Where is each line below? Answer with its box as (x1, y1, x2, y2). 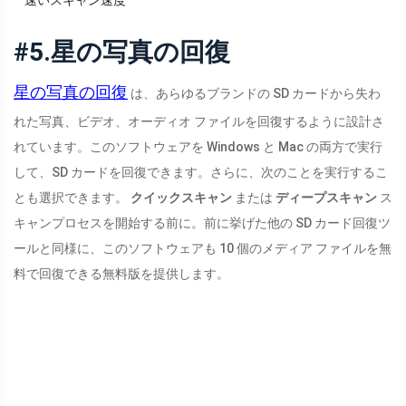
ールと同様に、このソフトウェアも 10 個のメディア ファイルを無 (14, 241, 391, 256)
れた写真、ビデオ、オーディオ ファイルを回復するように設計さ (14, 114, 384, 130)
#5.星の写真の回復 (14, 37, 230, 68)
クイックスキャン (130, 190, 232, 206)
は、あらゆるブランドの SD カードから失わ (128, 86, 381, 101)
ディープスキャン (275, 190, 377, 206)
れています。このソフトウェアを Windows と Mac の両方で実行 (14, 140, 382, 155)
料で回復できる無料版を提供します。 (14, 266, 229, 282)
